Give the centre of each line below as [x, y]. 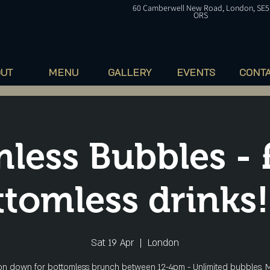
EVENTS [196, 73]
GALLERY [130, 73]
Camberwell [164, 8]
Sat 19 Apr [112, 243]
